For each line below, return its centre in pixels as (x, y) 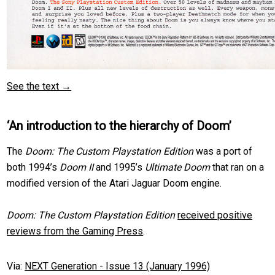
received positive (215, 215)
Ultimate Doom (178, 168)
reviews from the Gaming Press (75, 231)
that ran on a (237, 168)
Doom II (77, 168)
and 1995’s (119, 168)
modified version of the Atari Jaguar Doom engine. (114, 184)
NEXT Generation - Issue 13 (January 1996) (118, 266)
